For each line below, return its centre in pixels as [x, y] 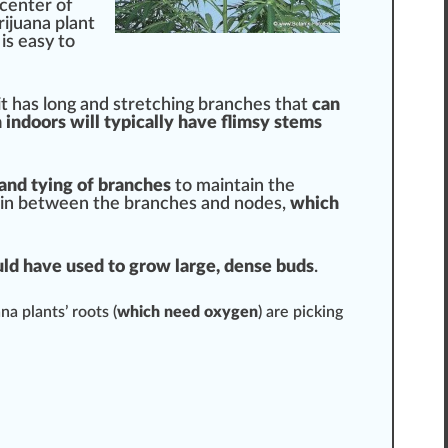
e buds [288, 267]
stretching [153, 105]
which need [160, 312]
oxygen [231, 312]
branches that [253, 105]
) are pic [286, 312]
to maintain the [233, 186]
